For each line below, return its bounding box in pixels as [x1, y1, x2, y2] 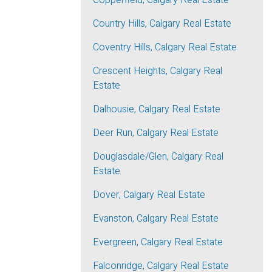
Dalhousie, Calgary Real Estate [93, 102, 220, 117]
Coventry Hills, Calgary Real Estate [93, 40, 237, 55]
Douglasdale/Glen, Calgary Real [93, 149, 223, 164]
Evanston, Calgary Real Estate [93, 211, 219, 226]
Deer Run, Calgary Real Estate [93, 126, 219, 140]
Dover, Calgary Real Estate [93, 188, 205, 202]
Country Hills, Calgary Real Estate [93, 16, 231, 31]
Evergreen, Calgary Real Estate [93, 235, 223, 250]
